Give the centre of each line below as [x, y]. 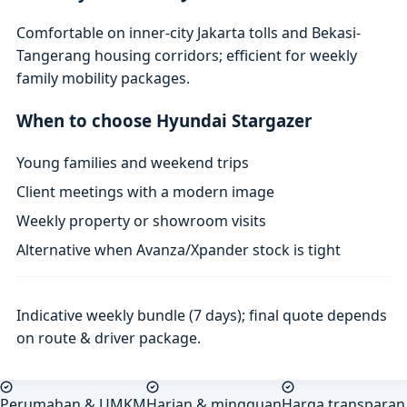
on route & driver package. [109, 338]
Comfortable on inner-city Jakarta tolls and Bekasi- [189, 33]
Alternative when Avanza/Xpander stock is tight [179, 250]
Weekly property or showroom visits [142, 221]
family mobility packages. [104, 79]
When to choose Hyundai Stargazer [164, 121]
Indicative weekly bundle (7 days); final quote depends [202, 315]
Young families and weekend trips [133, 162]
